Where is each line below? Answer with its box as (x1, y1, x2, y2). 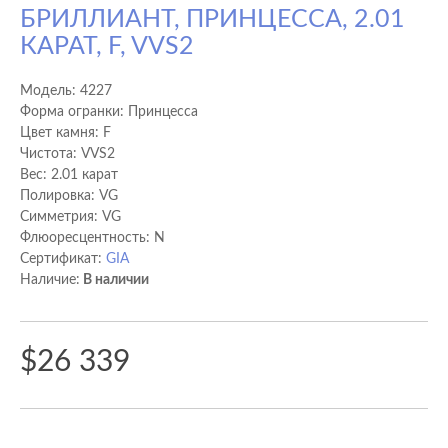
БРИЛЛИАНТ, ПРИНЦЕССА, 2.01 (20, 7, 405, 32)
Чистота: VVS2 (20, 147, 115, 161)
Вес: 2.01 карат (20, 168, 118, 182)
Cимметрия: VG (20, 210, 121, 224)
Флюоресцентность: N (20, 231, 165, 245)
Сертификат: (20, 252, 106, 266)
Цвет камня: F (20, 126, 111, 140)
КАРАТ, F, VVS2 (20, 34, 194, 59)
